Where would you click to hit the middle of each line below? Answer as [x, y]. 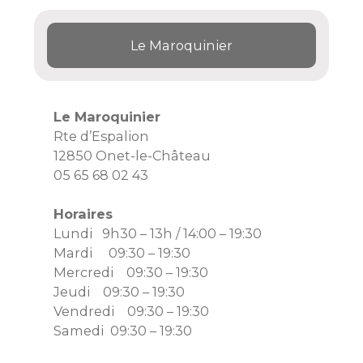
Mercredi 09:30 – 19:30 [131, 272]
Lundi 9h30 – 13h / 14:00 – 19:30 [158, 233]
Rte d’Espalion [102, 136]
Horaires [83, 214]
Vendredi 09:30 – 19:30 [132, 311]
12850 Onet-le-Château [132, 156]
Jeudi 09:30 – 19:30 [120, 292]
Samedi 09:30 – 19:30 [123, 331]
